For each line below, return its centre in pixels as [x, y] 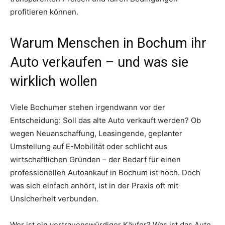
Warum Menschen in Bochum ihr [108, 43]
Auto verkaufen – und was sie [99, 62]
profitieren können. [44, 12]
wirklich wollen [54, 81]
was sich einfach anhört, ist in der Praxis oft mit [94, 185]
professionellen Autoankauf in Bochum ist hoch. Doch [105, 172]
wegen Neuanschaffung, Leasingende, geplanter [96, 133]
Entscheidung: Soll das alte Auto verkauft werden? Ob [105, 120]
